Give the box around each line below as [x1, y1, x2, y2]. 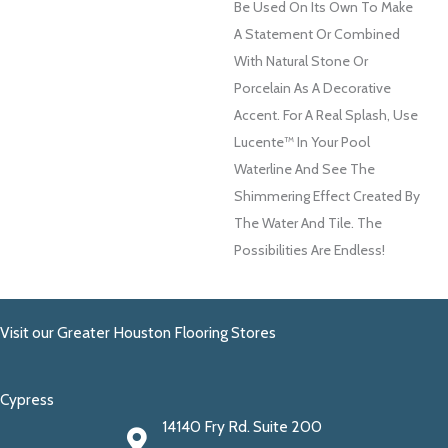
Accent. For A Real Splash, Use [234, 105, 418, 124]
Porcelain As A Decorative [234, 78, 391, 97]
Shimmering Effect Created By [234, 186, 420, 205]
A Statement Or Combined [234, 24, 400, 43]
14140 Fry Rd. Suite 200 [161, 417, 322, 437]
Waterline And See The [234, 159, 375, 178]
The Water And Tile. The [234, 213, 382, 232]
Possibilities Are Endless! [234, 240, 385, 259]
